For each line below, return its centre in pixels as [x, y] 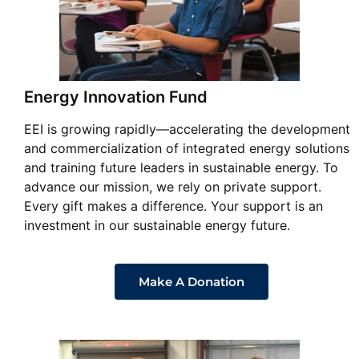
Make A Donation [192, 282]
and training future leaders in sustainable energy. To [181, 168]
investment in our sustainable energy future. [157, 226]
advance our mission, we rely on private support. [173, 187]
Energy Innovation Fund [116, 97]
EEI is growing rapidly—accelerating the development [187, 129]
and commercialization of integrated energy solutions [187, 149]
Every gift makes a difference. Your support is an [173, 206]
